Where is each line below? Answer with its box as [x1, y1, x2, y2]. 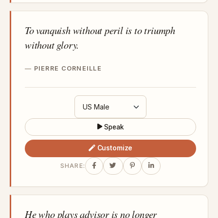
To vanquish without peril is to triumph [25, 23, 176, 37]
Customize [97, 144, 133, 152]
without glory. [25, 37, 79, 52]
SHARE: [60, 162, 86, 170]
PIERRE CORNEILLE [34, 64, 102, 72]
